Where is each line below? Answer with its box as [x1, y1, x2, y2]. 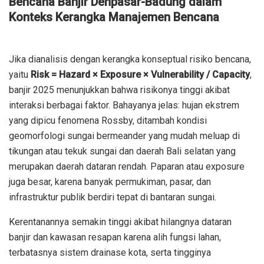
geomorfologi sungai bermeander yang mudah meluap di [9, 130, 240, 141]
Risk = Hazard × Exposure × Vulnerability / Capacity [31, 68, 250, 80]
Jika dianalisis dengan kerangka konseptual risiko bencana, [9, 53, 251, 65]
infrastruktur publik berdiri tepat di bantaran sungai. [9, 191, 216, 203]
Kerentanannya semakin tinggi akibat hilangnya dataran [9, 216, 232, 227]
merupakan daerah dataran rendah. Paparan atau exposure [9, 160, 245, 172]
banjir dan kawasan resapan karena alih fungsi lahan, [9, 231, 221, 243]
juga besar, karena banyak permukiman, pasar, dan [9, 176, 211, 187]
